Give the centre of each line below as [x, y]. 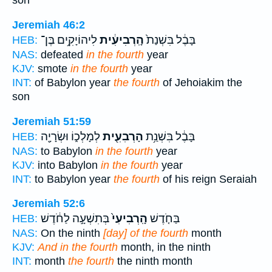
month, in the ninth [164, 247]
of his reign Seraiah [208, 179]
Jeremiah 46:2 [49, 25]
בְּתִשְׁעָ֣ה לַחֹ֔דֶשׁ [75, 219]
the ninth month [153, 261]
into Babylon [68, 165]
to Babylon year [73, 179]
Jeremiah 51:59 [52, 121]
